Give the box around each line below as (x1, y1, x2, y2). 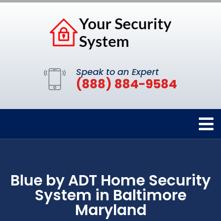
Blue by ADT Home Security (10, 170, 211, 191)
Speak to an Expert (76, 66, 159, 78)
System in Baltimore (35, 185, 186, 206)
